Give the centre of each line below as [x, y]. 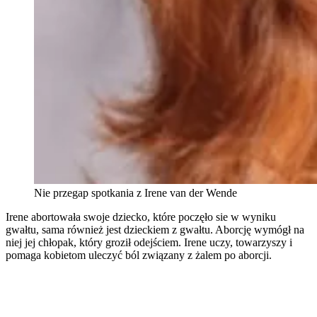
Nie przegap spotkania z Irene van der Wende [136, 193]
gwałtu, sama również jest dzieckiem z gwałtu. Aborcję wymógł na [155, 230]
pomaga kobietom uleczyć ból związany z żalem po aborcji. [139, 255]
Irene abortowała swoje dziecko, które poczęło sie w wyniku [141, 217]
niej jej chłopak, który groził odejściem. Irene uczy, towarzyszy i [149, 243]
